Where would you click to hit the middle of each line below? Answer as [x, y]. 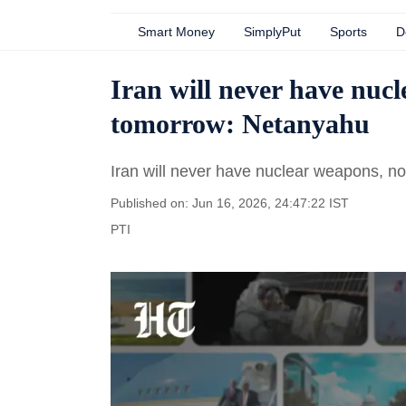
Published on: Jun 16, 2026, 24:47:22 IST [230, 203]
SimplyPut [272, 32]
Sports [348, 32]
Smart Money [176, 32]
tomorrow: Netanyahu [240, 124]
